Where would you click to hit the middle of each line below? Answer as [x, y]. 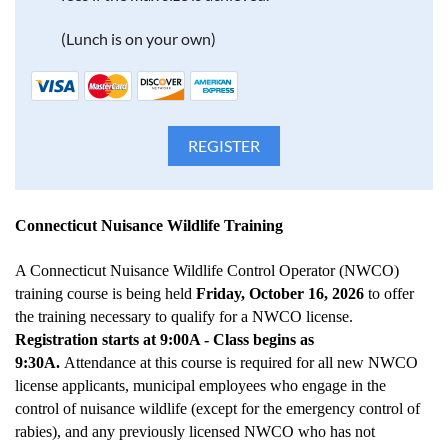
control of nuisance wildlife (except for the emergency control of [217, 408]
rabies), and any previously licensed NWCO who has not [195, 431]
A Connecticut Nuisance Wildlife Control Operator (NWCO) [207, 270]
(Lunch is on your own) [138, 38]
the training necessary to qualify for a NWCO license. [184, 316]
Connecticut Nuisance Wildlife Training [149, 225]
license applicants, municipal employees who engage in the [200, 385]
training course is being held [105, 293]
